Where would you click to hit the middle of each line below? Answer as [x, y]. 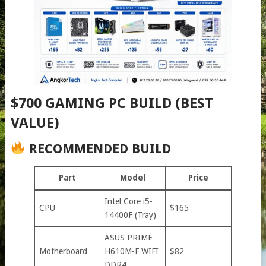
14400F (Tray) [130, 215]
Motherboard [63, 251]
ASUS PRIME [128, 237]
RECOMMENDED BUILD [98, 148]
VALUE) [35, 123]
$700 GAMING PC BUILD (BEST [112, 103]
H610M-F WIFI [131, 251]
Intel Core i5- [128, 201]
